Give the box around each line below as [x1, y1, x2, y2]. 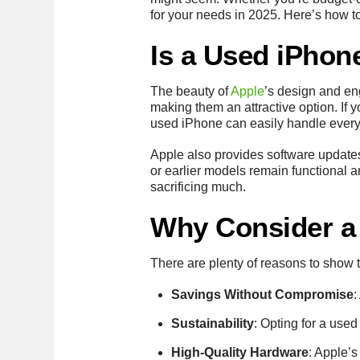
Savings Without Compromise [170, 288, 354, 302]
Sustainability [170, 317, 254, 331]
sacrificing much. [150, 179, 247, 194]
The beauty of [150, 84, 231, 98]
